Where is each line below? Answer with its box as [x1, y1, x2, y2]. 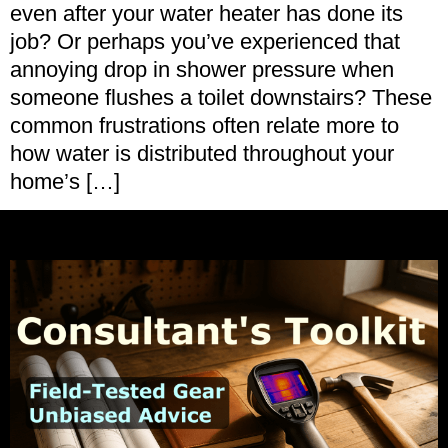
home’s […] [10, 169, 120, 194]
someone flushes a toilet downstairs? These [10, 85, 432, 110]
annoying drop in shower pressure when [10, 57, 394, 82]
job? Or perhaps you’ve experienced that [10, 29, 400, 54]
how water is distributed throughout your [10, 141, 394, 166]
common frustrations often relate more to [10, 113, 399, 138]
